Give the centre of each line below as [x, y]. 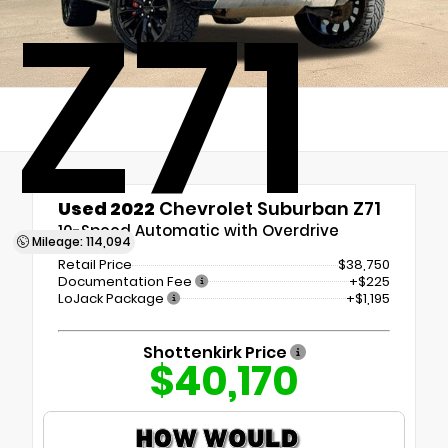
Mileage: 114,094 [79, 241]
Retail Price [95, 264]
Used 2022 [106, 208]
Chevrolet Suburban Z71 [268, 208]
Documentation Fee [126, 281]
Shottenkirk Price [216, 353]
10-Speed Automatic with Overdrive [198, 230]
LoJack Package [112, 298]
